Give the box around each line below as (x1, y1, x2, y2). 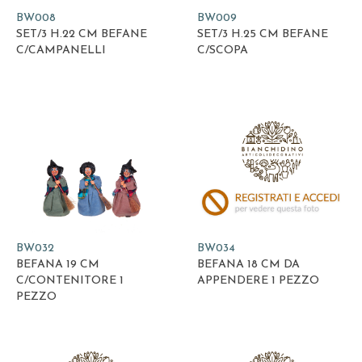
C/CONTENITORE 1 (16, 275, 124, 288)
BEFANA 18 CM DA (197, 259, 300, 271)
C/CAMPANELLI (16, 44, 106, 57)
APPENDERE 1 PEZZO (197, 275, 319, 288)
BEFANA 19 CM (16, 259, 99, 271)
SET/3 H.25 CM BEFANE (197, 27, 328, 40)
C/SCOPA (197, 44, 248, 57)
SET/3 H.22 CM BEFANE (16, 27, 147, 40)
